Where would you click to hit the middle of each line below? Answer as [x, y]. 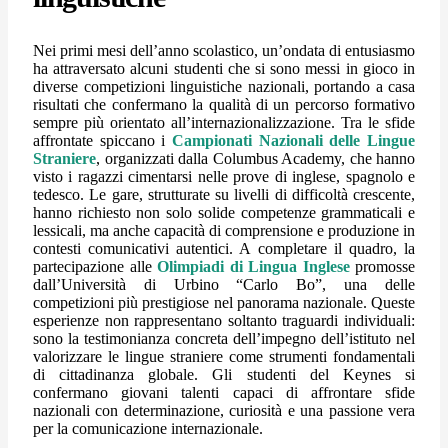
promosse [382, 266]
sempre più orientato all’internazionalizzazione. [187, 122]
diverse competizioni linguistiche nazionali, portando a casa [224, 86]
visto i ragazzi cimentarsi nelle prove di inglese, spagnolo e [224, 176]
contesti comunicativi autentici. [136, 248]
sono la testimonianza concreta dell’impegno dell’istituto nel [224, 338]
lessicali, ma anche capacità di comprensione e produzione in [224, 230]
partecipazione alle [95, 266]
